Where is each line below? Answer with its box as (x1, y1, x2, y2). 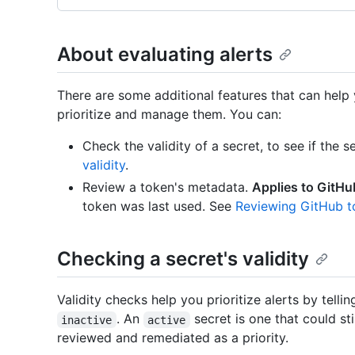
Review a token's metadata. (82, 179, 252, 196)
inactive (61, 313, 113, 326)
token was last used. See (82, 198, 235, 215)
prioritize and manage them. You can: (57, 106, 281, 123)
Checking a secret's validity (57, 247, 309, 271)
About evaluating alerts (57, 43, 273, 66)
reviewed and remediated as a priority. (57, 330, 288, 346)
